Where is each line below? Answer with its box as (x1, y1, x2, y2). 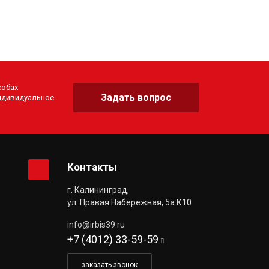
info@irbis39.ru (67, 219, 125, 229)
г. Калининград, (67, 184, 130, 195)
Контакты (67, 160, 118, 173)
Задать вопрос (100, 92, 171, 104)
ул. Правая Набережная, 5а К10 (67, 197, 192, 207)
